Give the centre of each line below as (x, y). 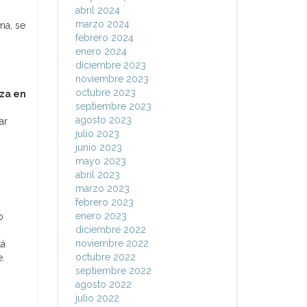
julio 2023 (97, 134)
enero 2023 (101, 216)
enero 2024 (101, 51)
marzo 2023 (102, 188)
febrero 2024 (104, 38)
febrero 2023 (104, 202)
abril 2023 (97, 175)
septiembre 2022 (113, 271)
